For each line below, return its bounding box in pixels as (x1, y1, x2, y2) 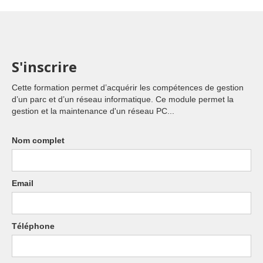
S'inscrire (12, 57, 77, 76)
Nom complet (12, 136, 65, 145)
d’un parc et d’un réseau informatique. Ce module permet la (12, 95, 234, 104)
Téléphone (12, 221, 55, 231)
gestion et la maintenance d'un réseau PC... (12, 106, 174, 116)
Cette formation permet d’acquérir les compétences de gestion (12, 83, 244, 92)
